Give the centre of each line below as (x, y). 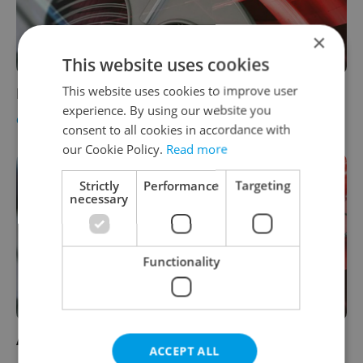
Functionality (181, 261)
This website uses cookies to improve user (180, 90)
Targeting (263, 185)
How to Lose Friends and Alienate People (166, 94)
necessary (99, 198)
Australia (50, 340)
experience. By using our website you (167, 109)
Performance (181, 185)
